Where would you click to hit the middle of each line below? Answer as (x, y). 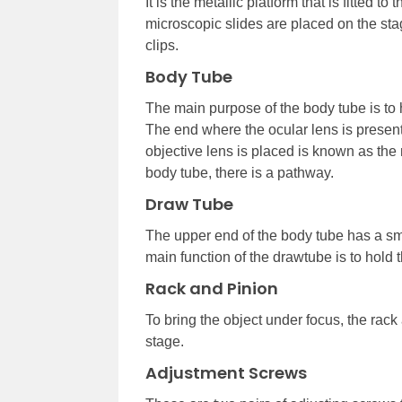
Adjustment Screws (226, 372)
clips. (162, 45)
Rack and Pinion (212, 288)
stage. (165, 341)
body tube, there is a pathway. (240, 172)
